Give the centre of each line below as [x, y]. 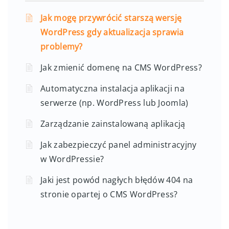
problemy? [62, 47]
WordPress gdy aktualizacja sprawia [112, 32]
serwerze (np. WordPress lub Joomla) [114, 103]
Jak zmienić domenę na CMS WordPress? [121, 68]
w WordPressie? [72, 159]
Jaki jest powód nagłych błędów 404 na [117, 180]
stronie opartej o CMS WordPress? [109, 194]
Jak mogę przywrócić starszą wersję [111, 18]
